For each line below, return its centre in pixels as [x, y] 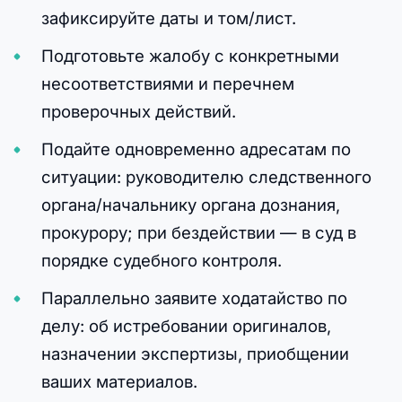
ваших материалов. [119, 381]
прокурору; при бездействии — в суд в [198, 232]
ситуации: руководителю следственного [206, 176]
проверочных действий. [138, 111]
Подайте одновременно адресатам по [196, 149]
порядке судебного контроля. [161, 260]
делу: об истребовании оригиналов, [186, 325]
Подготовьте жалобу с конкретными [190, 55]
